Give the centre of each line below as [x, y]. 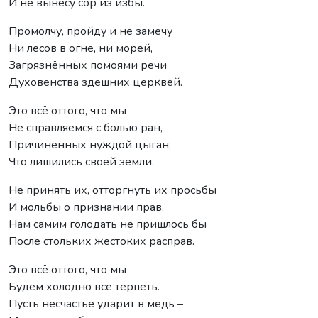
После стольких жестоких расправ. [102, 241]
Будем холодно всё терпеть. [84, 286]
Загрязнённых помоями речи [88, 65]
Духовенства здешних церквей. [95, 82]
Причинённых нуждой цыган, [90, 144]
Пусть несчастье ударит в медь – [96, 303]
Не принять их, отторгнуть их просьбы [113, 190]
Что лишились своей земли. [81, 161]
